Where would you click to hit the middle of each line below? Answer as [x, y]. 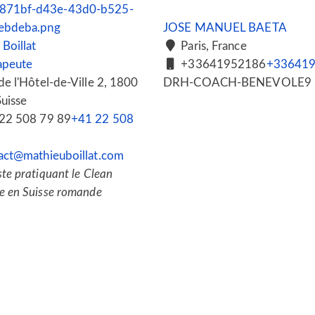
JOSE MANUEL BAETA [225, 28]
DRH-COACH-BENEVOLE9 [237, 83]
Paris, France [212, 46]
